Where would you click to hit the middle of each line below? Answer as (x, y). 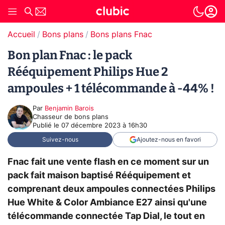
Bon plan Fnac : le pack (70, 55)
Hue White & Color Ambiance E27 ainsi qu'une (107, 203)
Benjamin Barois (69, 109)
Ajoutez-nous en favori (168, 140)
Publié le (47, 126)
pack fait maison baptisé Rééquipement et (99, 176)
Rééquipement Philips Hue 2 (88, 72)
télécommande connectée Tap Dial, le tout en (106, 216)
